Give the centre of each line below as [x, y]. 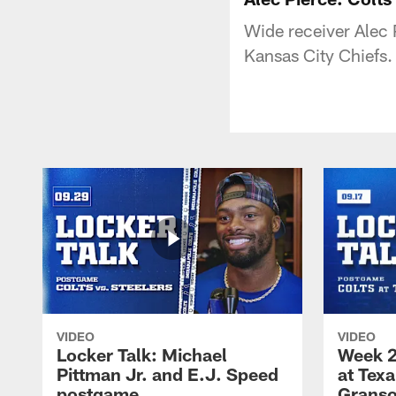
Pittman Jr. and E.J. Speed [168, 373]
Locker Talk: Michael [142, 354]
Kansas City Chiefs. [318, 54]
